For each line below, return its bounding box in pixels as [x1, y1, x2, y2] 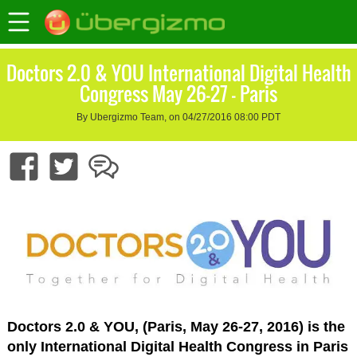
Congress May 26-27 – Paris [80, 79, 277, 108]
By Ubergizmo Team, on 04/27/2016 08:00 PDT [76, 112, 280, 124]
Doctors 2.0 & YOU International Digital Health [6, 58, 351, 88]
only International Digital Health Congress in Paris [6, 339, 348, 355]
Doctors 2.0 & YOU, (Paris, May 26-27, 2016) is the [6, 319, 345, 335]
